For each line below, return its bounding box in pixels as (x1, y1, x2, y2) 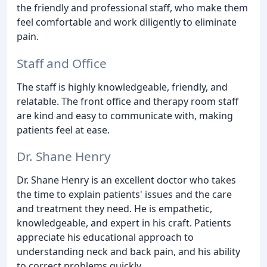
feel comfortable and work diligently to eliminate (17, 15, 237, 29)
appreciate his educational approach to (17, 231, 194, 244)
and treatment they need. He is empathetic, (17, 202, 212, 216)
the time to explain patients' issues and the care (17, 188, 232, 201)
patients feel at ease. (17, 123, 110, 136)
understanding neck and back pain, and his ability (17, 245, 240, 259)
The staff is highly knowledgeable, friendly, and (17, 80, 228, 94)
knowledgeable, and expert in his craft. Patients (17, 216, 231, 230)
